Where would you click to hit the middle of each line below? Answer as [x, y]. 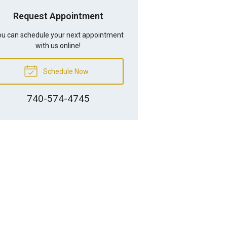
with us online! [58, 45]
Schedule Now [65, 71]
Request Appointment [58, 16]
